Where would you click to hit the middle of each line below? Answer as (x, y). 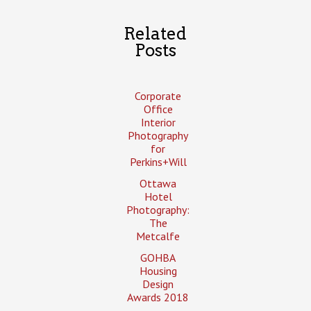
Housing (158, 270)
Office (158, 109)
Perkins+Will (158, 161)
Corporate (158, 95)
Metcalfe (158, 236)
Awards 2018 (158, 297)
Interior (158, 122)
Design (158, 284)
